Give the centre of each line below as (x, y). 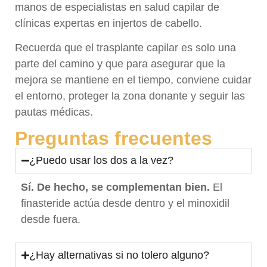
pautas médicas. (54, 112)
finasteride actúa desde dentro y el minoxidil (125, 204)
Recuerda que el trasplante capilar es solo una (125, 48)
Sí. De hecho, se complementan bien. (115, 187)
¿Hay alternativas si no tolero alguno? (119, 255)
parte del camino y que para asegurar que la (120, 64)
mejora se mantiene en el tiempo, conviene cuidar (133, 80)
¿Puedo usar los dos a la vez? (102, 161)
